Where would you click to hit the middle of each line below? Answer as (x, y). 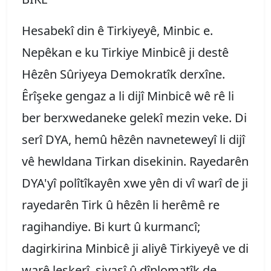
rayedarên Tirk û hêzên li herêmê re (121, 204)
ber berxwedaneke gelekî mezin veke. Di (134, 117)
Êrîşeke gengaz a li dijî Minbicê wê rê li (128, 96)
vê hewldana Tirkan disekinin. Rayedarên (135, 161)
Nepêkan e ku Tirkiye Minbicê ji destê (125, 52)
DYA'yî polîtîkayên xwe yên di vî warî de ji (135, 183)
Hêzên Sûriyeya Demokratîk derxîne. (123, 74)
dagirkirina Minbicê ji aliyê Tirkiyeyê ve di (135, 248)
